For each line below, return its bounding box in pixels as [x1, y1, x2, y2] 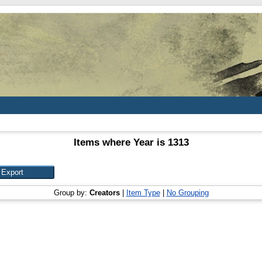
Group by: [53, 188, 89, 197]
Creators [89, 188, 120, 197]
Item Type [126, 188, 160, 197]
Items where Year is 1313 [73, 137, 189, 148]
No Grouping [166, 188, 209, 197]
